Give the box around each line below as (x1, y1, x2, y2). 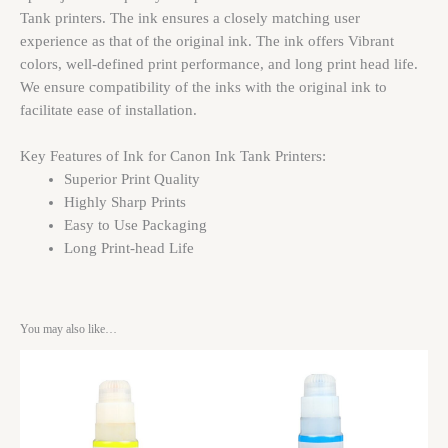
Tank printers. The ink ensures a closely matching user (20, 9, 360, 26)
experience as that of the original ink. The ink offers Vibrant (20, 32, 394, 49)
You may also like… (20, 322, 117, 337)
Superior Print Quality (63, 170, 200, 187)
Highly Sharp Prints (63, 193, 186, 210)
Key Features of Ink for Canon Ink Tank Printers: (20, 147, 326, 164)
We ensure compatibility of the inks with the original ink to (20, 78, 387, 95)
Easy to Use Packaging (63, 216, 207, 233)
